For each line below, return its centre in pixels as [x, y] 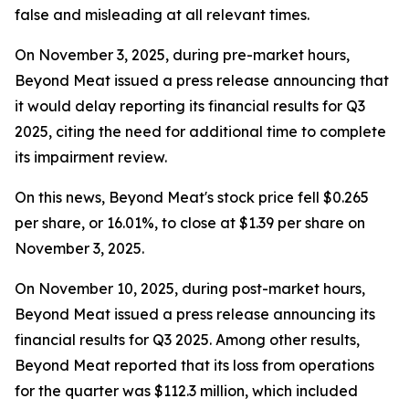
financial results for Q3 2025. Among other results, [187, 340]
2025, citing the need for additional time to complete [200, 132]
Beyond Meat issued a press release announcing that [202, 81]
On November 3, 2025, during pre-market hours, [182, 55]
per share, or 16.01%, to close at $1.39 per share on [190, 223]
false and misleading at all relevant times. [162, 15]
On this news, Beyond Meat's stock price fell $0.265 [192, 198]
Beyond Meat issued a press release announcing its [195, 315]
